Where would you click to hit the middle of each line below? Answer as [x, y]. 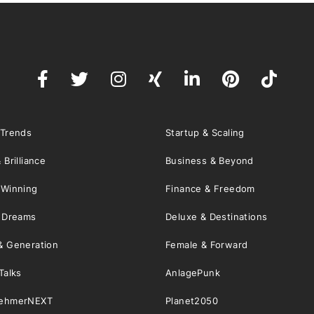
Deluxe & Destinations [217, 217]
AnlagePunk [193, 273]
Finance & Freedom [210, 189]
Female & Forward [207, 245]
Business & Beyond [210, 161]
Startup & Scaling [205, 133]
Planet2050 [192, 301]
